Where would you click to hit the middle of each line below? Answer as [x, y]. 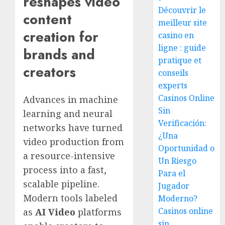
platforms [98, 212]
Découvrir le [182, 10]
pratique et [180, 60]
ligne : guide [182, 48]
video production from [74, 141]
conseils [174, 73]
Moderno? [178, 198]
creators [49, 72]
